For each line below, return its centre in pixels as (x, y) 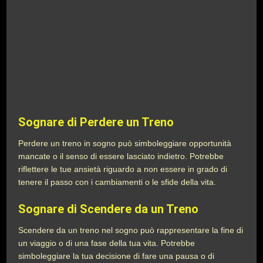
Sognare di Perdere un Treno (96, 122)
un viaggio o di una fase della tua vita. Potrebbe (107, 243)
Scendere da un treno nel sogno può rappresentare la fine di (131, 230)
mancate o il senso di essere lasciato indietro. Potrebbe (121, 156)
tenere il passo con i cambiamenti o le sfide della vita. (117, 182)
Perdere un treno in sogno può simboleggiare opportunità (125, 143)
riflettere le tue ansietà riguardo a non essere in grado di (123, 169)
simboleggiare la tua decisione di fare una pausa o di (117, 256)
